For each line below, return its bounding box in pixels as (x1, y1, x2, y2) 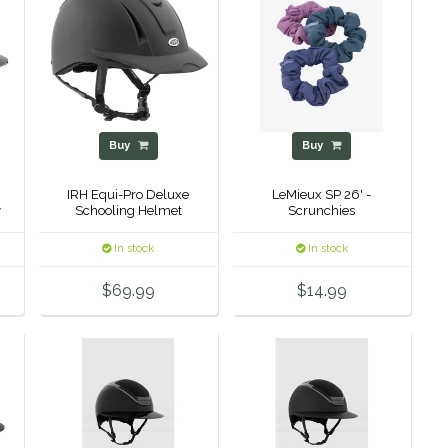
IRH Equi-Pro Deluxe (67, 187, 190, 203)
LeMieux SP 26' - (272, 187, 372, 203)
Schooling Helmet (74, 203, 182, 219)
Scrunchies (288, 203, 356, 219)
